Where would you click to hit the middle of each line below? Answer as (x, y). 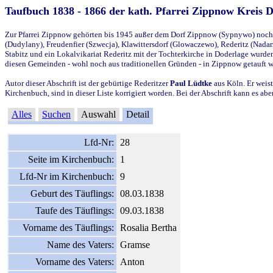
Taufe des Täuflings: (75, 210)
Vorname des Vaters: (75, 261)
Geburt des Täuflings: (72, 193)
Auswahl (98, 114)
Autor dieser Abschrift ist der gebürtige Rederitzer (87, 83)
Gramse (135, 244)
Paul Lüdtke (191, 83)
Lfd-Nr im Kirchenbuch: (67, 176)
